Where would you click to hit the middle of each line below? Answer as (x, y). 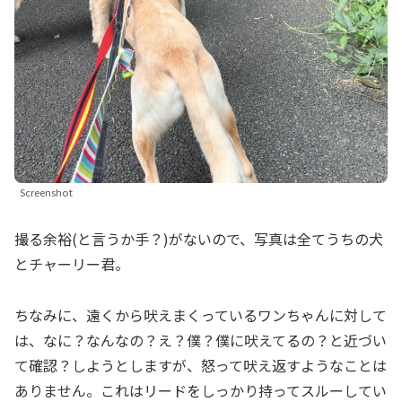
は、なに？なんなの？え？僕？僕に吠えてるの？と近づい (201, 341)
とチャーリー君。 (72, 264)
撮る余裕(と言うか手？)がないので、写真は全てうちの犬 (199, 239)
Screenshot (46, 192)
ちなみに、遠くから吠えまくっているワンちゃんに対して (201, 315)
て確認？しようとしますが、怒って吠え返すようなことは (201, 366)
